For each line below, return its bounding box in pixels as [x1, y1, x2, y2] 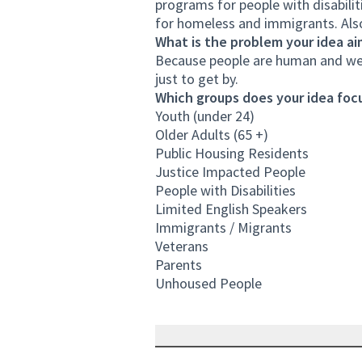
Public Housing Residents [155, 144, 309, 162]
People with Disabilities [155, 181, 296, 200]
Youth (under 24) [155, 107, 255, 125]
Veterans [155, 237, 208, 255]
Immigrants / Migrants [155, 218, 292, 237]
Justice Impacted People [155, 162, 305, 181]
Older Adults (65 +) [155, 125, 268, 144]
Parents [155, 255, 202, 274]
